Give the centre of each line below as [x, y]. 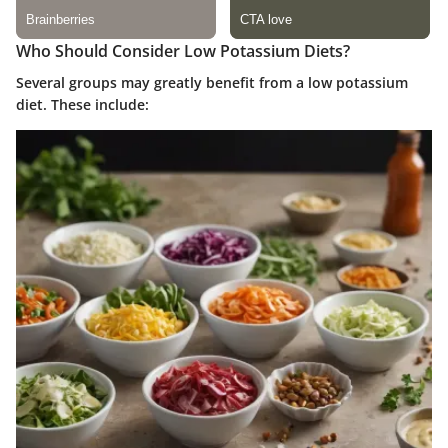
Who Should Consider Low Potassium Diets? [183, 51]
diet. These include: [82, 105]
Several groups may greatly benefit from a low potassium [212, 83]
